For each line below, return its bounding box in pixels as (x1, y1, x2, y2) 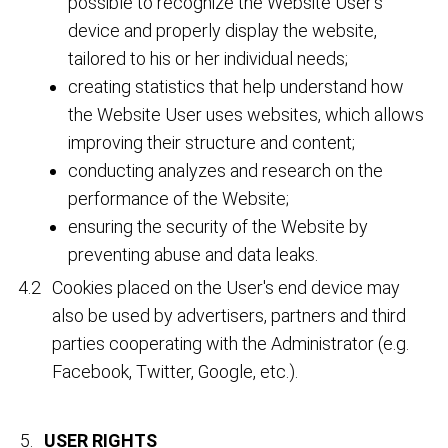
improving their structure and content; (68, 131, 356, 153)
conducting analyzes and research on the (68, 159, 384, 181)
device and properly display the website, (68, 19, 378, 41)
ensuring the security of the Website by (68, 215, 369, 237)
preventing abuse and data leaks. (68, 243, 319, 265)
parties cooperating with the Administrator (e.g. (52, 332, 410, 354)
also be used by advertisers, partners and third (52, 304, 407, 326)
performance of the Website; (68, 187, 290, 209)
